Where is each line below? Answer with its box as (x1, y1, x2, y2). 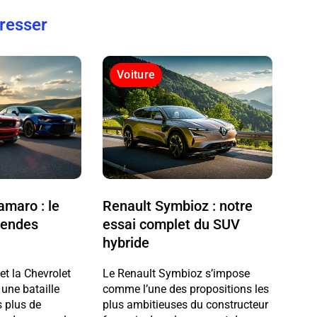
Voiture (117, 68, 156, 82)
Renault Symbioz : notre (103, 197, 253, 215)
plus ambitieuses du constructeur (103, 298, 269, 312)
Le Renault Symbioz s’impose (103, 267, 250, 281)
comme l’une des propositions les (103, 282, 270, 296)
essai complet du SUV (103, 216, 241, 234)
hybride (103, 234, 150, 252)
